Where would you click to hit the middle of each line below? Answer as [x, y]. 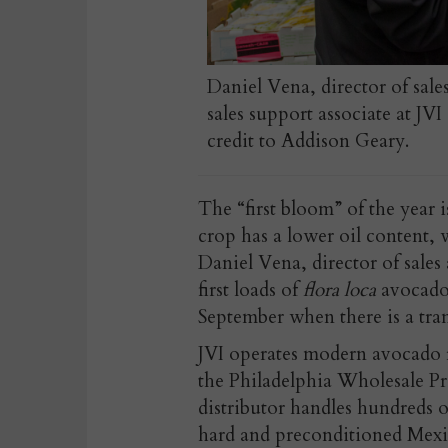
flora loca [339, 290]
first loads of [250, 290]
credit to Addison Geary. [308, 141]
